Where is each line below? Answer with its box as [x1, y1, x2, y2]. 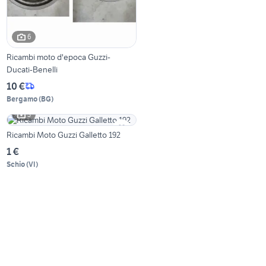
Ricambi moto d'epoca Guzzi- [7, 51, 111, 62]
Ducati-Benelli [7, 64, 58, 75]
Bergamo [7, 94, 38, 103]
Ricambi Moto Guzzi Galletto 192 [7, 129, 121, 140]
